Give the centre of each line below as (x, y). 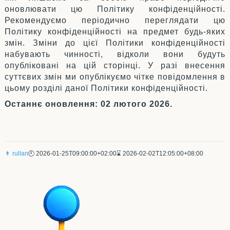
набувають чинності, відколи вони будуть (115, 54)
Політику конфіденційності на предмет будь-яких (115, 32)
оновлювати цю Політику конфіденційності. (115, 9)
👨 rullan (16, 153)
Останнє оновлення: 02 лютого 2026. (88, 104)
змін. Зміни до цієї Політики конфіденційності (115, 43)
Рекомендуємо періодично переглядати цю (115, 21)
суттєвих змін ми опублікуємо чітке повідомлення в (115, 77)
